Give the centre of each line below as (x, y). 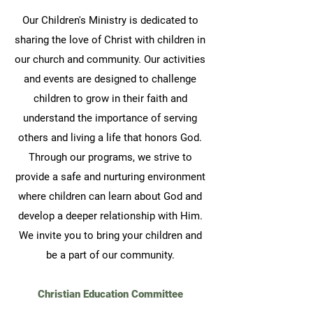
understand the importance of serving (110, 118)
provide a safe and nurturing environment (110, 177)
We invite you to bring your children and (110, 235)
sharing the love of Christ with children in (110, 40)
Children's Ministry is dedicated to (119, 20)
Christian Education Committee (110, 294)
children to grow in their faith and (110, 99)
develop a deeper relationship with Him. (110, 216)
